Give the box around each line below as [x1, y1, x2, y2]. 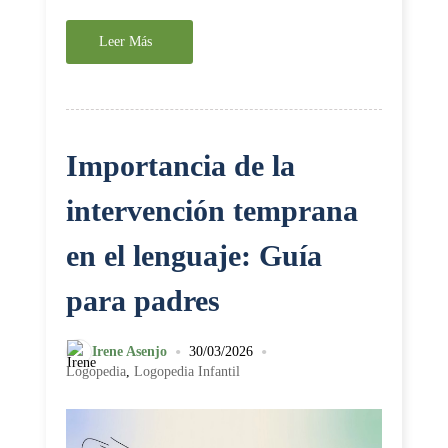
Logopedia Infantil [134, 364, 240, 379]
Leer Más [99, 34, 152, 49]
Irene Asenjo [92, 344, 167, 359]
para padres [66, 284, 220, 317]
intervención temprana [66, 194, 358, 227]
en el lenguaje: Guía [66, 239, 322, 272]
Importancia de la [66, 149, 295, 182]
